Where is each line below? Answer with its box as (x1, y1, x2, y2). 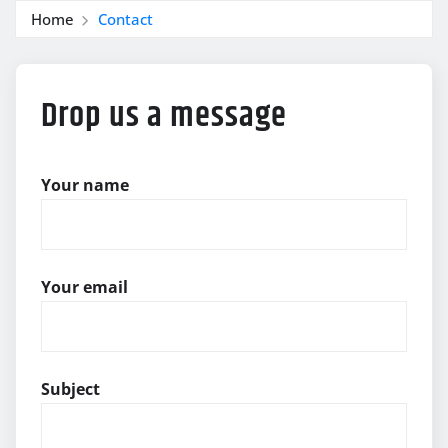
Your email (41, 276, 128, 299)
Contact (97, 8, 153, 29)
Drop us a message (41, 89, 287, 142)
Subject (41, 378, 100, 401)
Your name (41, 173, 129, 196)
